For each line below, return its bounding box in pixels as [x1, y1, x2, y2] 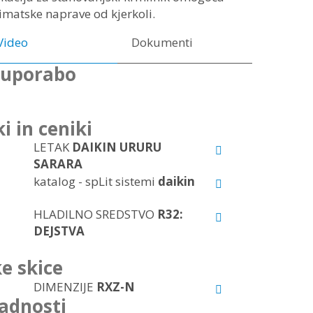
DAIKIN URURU [71, 139, 161, 156]
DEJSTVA [33, 223, 85, 240]
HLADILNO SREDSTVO [33, 206, 157, 223]
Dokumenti [131, 34, 194, 51]
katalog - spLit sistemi [33, 173, 158, 189]
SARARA [33, 156, 82, 173]
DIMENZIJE [33, 278, 96, 295]
